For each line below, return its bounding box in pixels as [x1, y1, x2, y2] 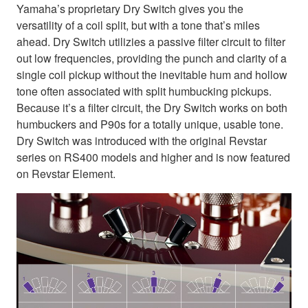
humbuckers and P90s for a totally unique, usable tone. [16, 115, 283, 132]
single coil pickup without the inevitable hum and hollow [16, 66, 287, 82]
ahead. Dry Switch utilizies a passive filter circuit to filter [16, 33, 285, 49]
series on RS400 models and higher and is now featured [16, 148, 290, 165]
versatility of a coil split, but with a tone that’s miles [16, 16, 260, 33]
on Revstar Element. [16, 165, 115, 181]
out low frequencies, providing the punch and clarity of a [16, 49, 287, 66]
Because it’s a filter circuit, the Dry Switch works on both [16, 99, 287, 115]
